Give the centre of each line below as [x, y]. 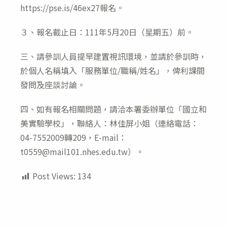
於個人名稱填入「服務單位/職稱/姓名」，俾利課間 [112, 71]
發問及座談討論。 [53, 85]
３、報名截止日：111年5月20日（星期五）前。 [107, 32]
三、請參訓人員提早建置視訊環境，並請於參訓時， [113, 56]
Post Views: [54, 176]
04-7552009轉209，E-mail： [73, 138]
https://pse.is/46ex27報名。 [72, 8]
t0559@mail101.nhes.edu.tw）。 [82, 152]
